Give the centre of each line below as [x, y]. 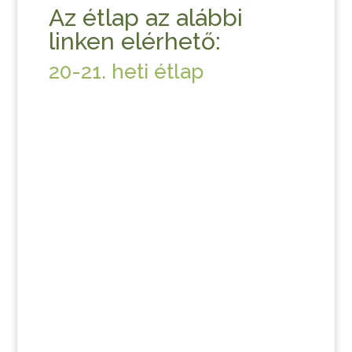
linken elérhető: [134, 41]
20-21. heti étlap [126, 71]
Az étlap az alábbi [145, 18]
